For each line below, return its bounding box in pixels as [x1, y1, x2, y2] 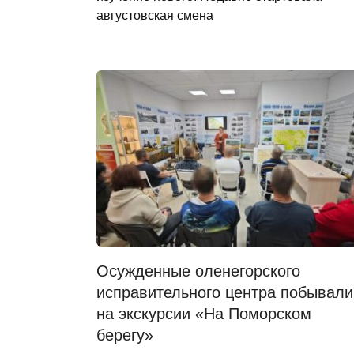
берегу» [96, 326, 153, 345]
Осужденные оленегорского [96, 262, 300, 281]
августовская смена [96, 8, 213, 23]
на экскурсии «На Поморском [96, 305, 311, 323]
